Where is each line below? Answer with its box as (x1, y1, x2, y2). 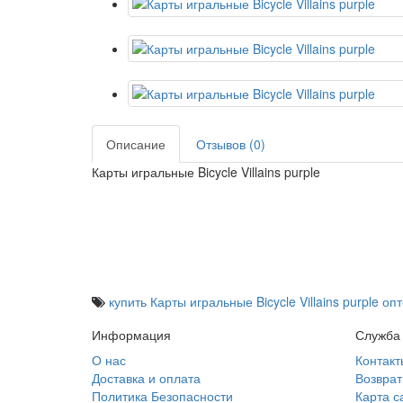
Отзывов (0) (196, 135, 265, 153)
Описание (106, 135, 166, 153)
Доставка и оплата (92, 369, 201, 387)
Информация (92, 326, 171, 344)
